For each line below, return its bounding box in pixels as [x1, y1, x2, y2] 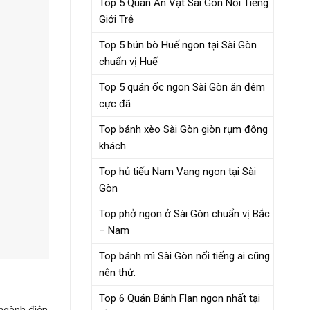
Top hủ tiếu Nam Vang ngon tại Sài [99, 165, 256, 178]
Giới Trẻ [99, 12, 134, 26]
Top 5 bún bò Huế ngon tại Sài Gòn [99, 38, 257, 51]
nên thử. [99, 266, 136, 279]
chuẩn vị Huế [99, 55, 158, 68]
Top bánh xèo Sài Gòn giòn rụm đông [99, 122, 268, 136]
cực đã [99, 97, 131, 110]
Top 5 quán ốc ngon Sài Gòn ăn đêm [99, 80, 265, 93]
